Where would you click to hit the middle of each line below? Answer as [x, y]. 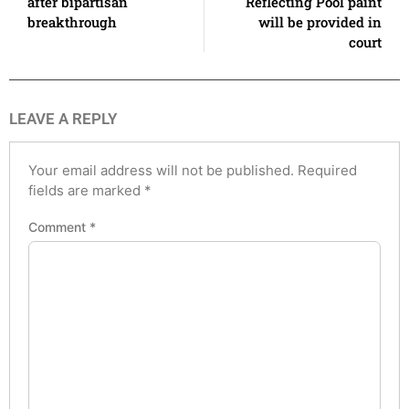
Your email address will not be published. [161, 170]
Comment [59, 227]
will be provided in [320, 21]
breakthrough [72, 21]
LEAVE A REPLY [63, 118]
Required [327, 170]
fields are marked [86, 190]
